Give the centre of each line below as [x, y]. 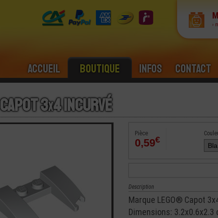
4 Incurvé [82, 106]
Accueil [44, 69]
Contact [193, 69]
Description [141, 187]
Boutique [100, 69]
